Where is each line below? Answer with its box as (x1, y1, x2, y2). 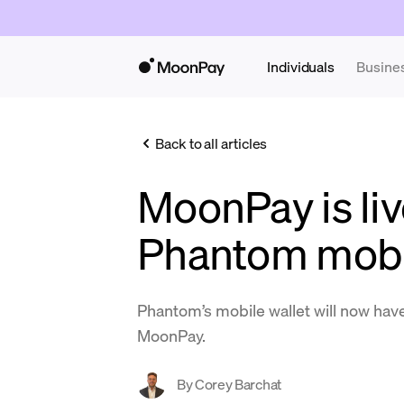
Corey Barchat (195, 374, 281, 393)
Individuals (267, 57, 335, 76)
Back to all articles (155, 133, 268, 152)
